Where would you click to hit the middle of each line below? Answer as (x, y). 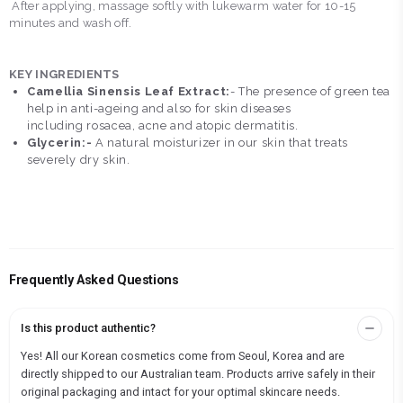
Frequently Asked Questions (94, 281)
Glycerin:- (60, 143)
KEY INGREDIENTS (64, 75)
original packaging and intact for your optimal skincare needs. (180, 392)
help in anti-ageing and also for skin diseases (161, 109)
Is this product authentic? (88, 328)
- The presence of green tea (310, 92)
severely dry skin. (79, 160)
